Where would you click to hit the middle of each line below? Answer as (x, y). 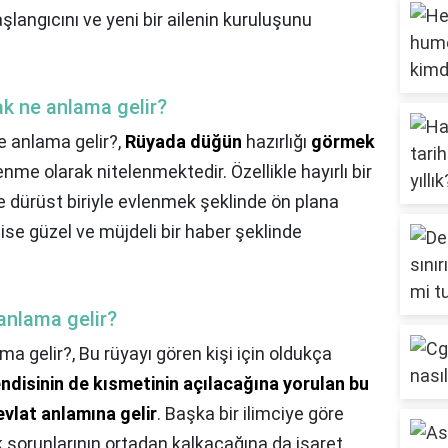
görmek (343, 142)
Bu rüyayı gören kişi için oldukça (205, 354)
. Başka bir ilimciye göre (250, 414)
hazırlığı (276, 142)
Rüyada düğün (183, 142)
